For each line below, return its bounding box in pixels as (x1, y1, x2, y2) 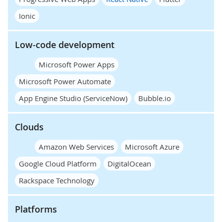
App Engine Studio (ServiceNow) (19, 93, 127, 103)
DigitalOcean (108, 158, 151, 168)
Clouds (15, 120, 44, 133)
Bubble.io (138, 93, 171, 103)
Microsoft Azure (125, 141, 179, 152)
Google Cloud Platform (19, 158, 97, 168)
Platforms (15, 203, 57, 215)
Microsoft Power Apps (39, 59, 114, 69)
